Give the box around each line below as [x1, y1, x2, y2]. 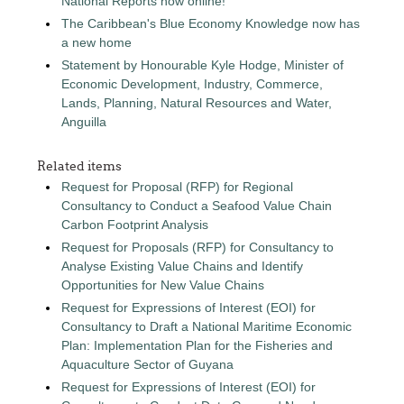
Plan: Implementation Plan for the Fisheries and [61, 338, 334, 353]
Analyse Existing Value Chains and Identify [61, 259, 304, 273]
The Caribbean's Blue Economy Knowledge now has [61, 16, 361, 31]
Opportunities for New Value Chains [61, 278, 265, 292]
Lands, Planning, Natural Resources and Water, [61, 96, 333, 110]
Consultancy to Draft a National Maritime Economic [61, 319, 353, 334]
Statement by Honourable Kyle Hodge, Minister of [61, 58, 344, 72]
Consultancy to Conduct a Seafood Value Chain [61, 198, 333, 213]
